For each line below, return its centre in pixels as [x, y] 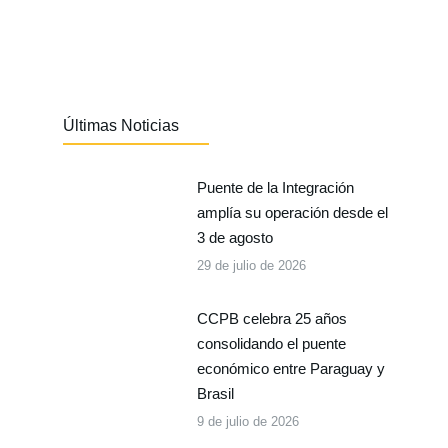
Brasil [215, 393]
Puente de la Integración [275, 187]
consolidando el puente [271, 343]
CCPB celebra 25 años [271, 318]
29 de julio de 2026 [251, 265]
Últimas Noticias [120, 125]
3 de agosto [234, 237]
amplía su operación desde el [292, 212]
